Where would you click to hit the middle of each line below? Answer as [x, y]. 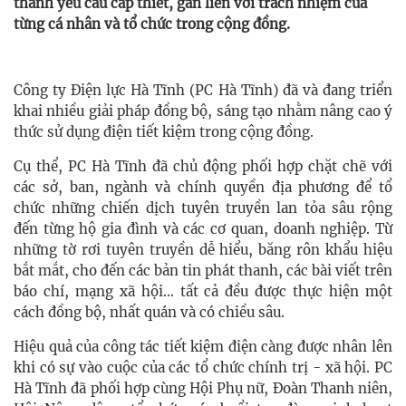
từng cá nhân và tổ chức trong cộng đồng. [152, 24]
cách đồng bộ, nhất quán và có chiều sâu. [149, 313]
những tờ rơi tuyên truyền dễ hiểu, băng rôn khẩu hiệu [203, 250]
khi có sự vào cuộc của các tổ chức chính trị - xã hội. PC [203, 368]
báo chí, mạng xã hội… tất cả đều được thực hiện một [203, 292]
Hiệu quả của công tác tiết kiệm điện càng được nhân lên [203, 347]
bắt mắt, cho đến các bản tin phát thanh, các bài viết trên [203, 271]
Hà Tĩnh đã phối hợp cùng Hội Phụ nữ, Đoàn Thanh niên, [203, 389]
